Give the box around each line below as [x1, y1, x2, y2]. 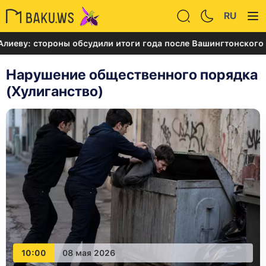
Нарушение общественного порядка [6, 66, 258, 83]
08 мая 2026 [62, 248, 115, 258]
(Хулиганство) [6, 83, 103, 100]
